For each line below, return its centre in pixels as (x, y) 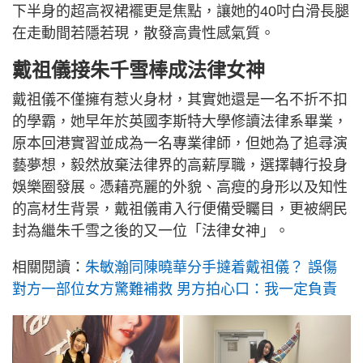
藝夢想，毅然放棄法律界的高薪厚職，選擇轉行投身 (180, 165)
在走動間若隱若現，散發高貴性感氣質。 (143, 33)
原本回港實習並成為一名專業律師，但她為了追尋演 (180, 143)
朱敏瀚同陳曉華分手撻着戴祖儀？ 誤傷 (211, 267)
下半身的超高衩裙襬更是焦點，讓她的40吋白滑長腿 (181, 11)
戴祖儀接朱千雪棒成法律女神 (139, 70)
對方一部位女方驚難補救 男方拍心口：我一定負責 (175, 289)
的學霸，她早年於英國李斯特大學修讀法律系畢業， (180, 121)
